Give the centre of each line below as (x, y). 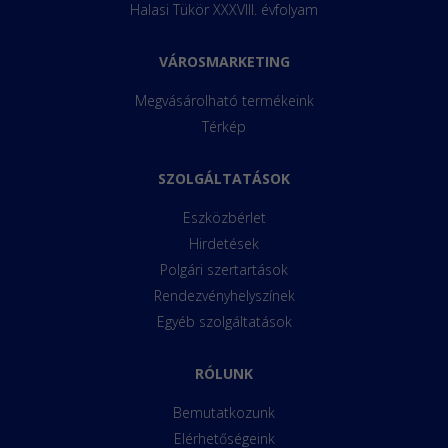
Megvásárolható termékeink (224, 101)
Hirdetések (224, 244)
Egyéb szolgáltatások (224, 322)
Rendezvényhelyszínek (224, 296)
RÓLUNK (224, 374)
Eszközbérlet (224, 218)
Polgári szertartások (224, 270)
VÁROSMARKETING (224, 62)
